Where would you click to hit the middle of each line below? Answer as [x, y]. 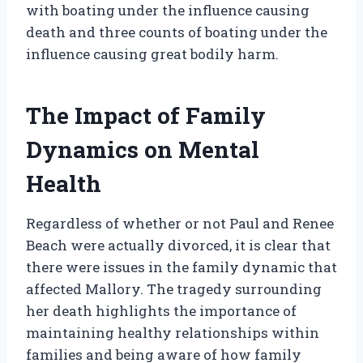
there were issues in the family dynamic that [181, 267]
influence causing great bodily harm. [152, 54]
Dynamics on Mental [143, 150]
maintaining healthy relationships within [173, 333]
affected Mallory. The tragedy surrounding [174, 289]
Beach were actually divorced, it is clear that [178, 246]
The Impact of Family [146, 116]
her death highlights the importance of [161, 311]
